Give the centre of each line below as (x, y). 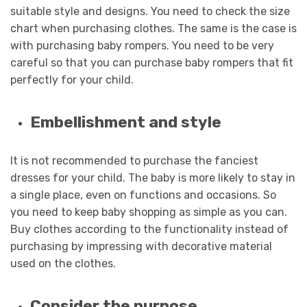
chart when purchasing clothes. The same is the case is (153, 29)
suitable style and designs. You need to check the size (150, 12)
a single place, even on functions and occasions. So (143, 195)
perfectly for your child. (72, 80)
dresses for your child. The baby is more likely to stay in (153, 178)
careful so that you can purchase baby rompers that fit (152, 63)
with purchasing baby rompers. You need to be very (142, 46)
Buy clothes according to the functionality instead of (149, 230)
